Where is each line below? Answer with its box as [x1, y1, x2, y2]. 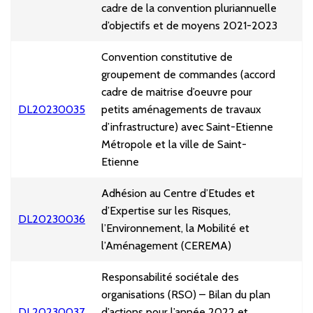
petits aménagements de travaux [101, 103, 261, 117]
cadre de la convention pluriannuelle [101, 1, 277, 15]
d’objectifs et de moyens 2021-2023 [101, 19, 277, 33]
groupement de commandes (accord [101, 68, 275, 82]
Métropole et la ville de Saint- [101, 138, 247, 152]
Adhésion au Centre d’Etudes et [101, 187, 255, 201]
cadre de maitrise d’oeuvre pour [101, 85, 252, 99]
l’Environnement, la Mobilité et [101, 221, 249, 235]
